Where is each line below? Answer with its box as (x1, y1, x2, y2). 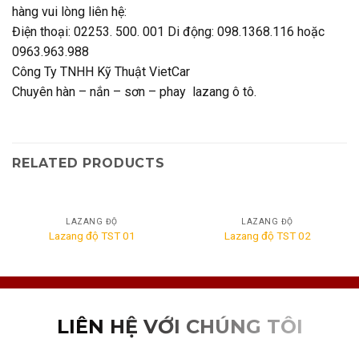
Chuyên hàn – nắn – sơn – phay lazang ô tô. (12, 83, 256, 99)
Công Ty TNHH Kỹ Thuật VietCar (12, 63, 190, 79)
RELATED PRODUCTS (12, 155, 165, 171)
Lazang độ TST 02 (224, 229, 311, 243)
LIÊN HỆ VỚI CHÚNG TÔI (56, 315, 303, 339)
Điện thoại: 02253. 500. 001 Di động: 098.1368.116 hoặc (12, 23, 325, 39)
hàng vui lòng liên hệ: (12, 3, 127, 19)
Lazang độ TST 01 (48, 229, 135, 243)
